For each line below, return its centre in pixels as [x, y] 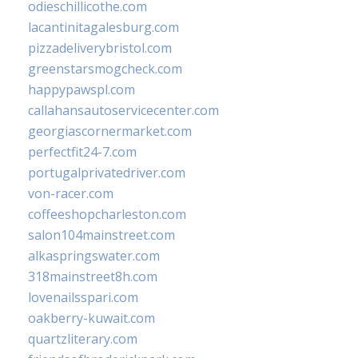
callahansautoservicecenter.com [123, 111]
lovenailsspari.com [83, 298]
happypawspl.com [82, 90]
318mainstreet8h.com [93, 277]
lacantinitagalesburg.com [103, 28]
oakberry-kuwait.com [91, 318]
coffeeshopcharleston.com [107, 215]
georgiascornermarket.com [110, 131]
